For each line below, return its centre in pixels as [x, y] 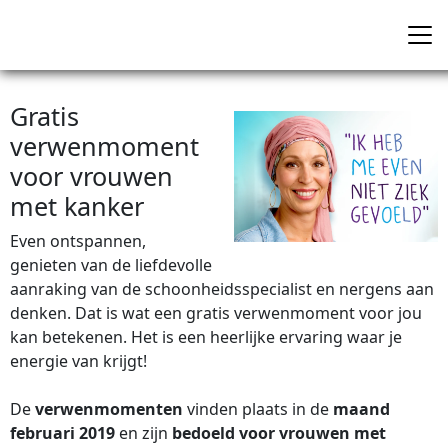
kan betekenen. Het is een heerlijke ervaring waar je [206, 337]
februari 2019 [62, 433]
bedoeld [203, 433]
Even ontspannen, [78, 241]
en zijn [143, 433]
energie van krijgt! [80, 361]
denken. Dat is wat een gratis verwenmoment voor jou [216, 313]
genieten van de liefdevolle [111, 265]
